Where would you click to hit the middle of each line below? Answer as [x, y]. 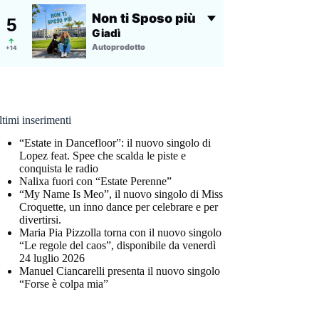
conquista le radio [59, 169]
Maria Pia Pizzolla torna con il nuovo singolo [121, 233]
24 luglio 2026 [52, 258]
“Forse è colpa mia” [64, 284]
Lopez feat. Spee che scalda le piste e [103, 156]
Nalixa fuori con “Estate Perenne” [96, 182]
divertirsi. [41, 220]
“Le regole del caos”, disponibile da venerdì [118, 246]
